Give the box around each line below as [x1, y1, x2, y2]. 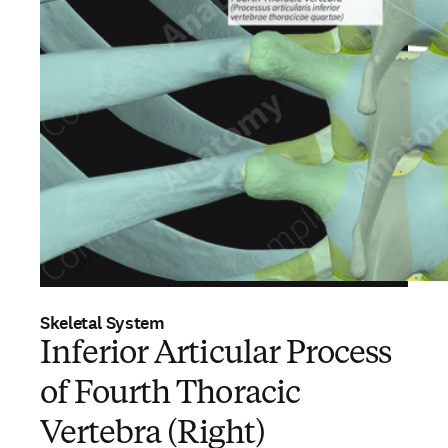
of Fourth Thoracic [40, 379, 300, 411]
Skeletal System [40, 311, 165, 335]
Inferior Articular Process [40, 339, 392, 371]
